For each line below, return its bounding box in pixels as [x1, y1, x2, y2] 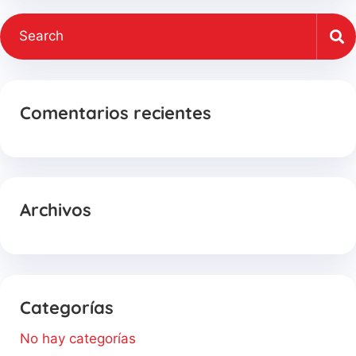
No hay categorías [20, 330, 136, 346]
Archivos [20, 199, 91, 222]
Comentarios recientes [20, 101, 211, 124]
